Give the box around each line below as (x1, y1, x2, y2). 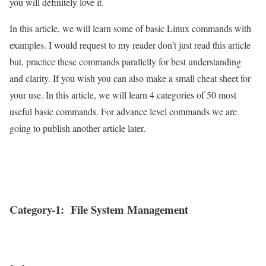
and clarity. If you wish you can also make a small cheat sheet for (9, 72, 251, 84)
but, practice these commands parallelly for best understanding (9, 55, 241, 68)
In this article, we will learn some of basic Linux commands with (9, 22, 251, 34)
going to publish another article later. (9, 122, 145, 134)
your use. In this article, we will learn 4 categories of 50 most (9, 88, 236, 101)
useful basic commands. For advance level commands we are (9, 105, 237, 118)
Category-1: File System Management (9, 201, 188, 217)
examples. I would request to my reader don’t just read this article (9, 39, 251, 51)
